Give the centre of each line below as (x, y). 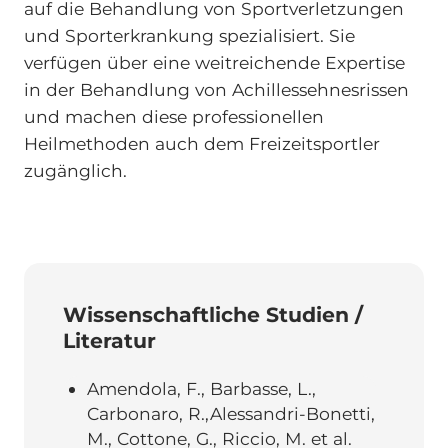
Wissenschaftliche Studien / (212, 315)
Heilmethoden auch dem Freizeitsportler (201, 144)
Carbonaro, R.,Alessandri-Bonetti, (230, 414)
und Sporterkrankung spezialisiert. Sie (189, 36)
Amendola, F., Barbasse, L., (201, 389)
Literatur (109, 341)
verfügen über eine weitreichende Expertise (214, 63)
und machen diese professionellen (173, 117)
